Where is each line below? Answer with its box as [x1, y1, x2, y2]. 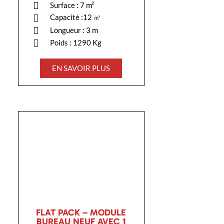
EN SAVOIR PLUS [52, 63, 110, 73]
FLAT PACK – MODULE [36, 207, 126, 218]
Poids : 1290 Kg [50, 38, 102, 47]
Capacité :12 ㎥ [50, 12, 101, 22]
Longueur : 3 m [50, 25, 98, 35]
